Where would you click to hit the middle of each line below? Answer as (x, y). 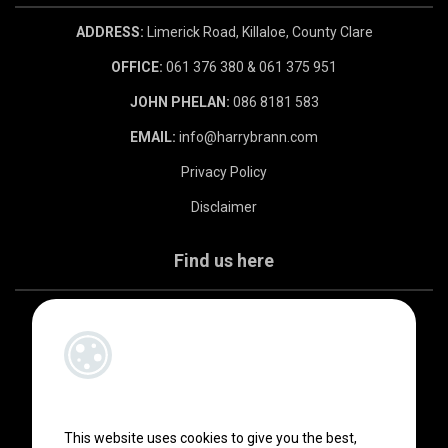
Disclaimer (224, 207)
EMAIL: (153, 137)
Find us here (224, 261)
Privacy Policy (224, 172)
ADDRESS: (109, 32)
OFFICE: (137, 67)
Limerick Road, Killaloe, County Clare (258, 32)
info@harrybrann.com (247, 137)
